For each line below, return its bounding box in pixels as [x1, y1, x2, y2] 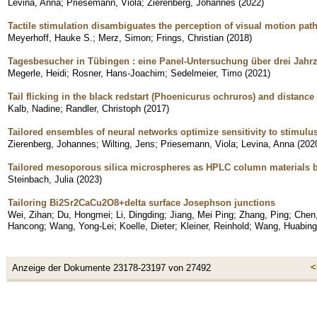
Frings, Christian [156, 32, 224, 43]
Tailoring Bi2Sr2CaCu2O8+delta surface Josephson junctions [8, 197, 275, 208]
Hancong [8, 220, 44, 231]
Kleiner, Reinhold [180, 220, 249, 231]
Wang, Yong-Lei [50, 220, 114, 231]
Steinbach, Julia [8, 173, 74, 185]
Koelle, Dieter [120, 220, 175, 231]
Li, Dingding [116, 209, 164, 220]
